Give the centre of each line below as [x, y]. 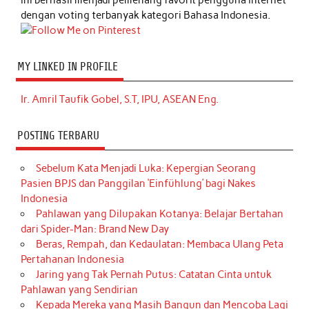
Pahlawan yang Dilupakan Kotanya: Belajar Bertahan [159, 213]
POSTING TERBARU [58, 136]
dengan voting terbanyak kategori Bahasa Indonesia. [146, 15]
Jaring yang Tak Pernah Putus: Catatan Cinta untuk [153, 274]
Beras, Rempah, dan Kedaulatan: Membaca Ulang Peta [159, 244]
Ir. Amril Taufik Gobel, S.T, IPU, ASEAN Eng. [120, 99]
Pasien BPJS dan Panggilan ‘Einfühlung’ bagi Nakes [139, 183]
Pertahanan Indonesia [73, 259]
